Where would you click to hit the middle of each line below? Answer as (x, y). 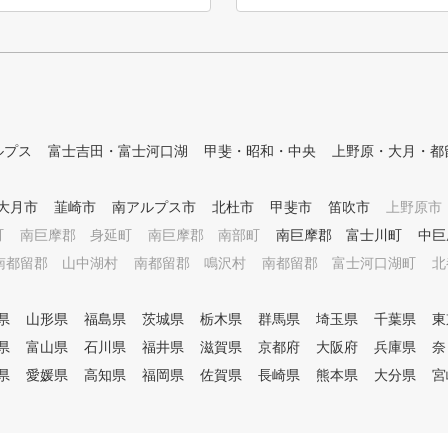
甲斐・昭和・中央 (260, 151)
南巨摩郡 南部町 (204, 235)
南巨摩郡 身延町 (76, 235)
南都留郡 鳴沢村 (190, 263)
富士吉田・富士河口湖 (118, 151)
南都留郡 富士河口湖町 (339, 263)
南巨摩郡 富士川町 (339, 235)
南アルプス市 (154, 207)
